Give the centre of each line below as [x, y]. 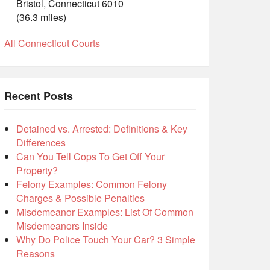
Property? [37, 171]
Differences [41, 143]
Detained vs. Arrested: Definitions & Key [102, 129]
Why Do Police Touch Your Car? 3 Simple [106, 240]
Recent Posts [39, 96]
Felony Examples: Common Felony [92, 184]
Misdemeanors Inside [62, 226]
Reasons [36, 254]
